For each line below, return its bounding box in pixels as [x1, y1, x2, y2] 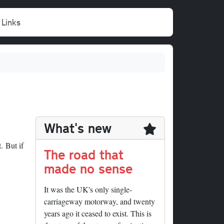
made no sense [44, 159, 132, 177]
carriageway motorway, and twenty [44, 196, 155, 207]
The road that [44, 145, 123, 163]
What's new [44, 119, 111, 137]
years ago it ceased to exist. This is [44, 208, 151, 219]
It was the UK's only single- [44, 184, 132, 195]
